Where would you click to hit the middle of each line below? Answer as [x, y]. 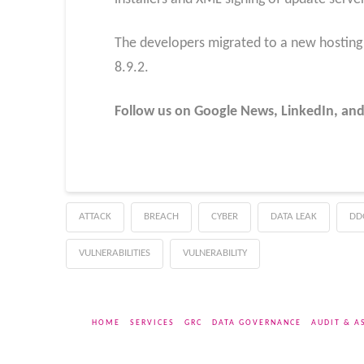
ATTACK [95, 217]
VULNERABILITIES [114, 253]
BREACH [161, 217]
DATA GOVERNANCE [256, 323]
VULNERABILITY [214, 253]
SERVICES [152, 323]
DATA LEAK [293, 217]
